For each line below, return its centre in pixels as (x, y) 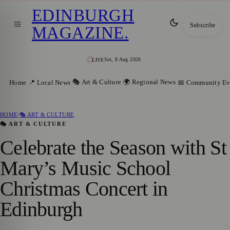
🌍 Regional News (149, 82)
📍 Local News (50, 82)
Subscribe (202, 25)
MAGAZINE (78, 33)
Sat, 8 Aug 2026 (122, 60)
